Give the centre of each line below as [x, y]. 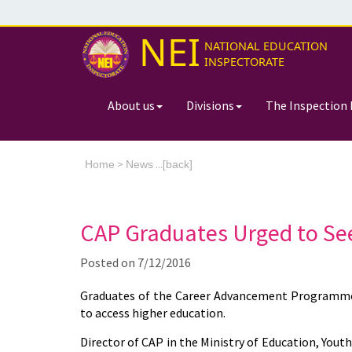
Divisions [210, 105]
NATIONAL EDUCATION [266, 46]
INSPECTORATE [244, 62]
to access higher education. [153, 313]
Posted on [109, 262]
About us [131, 105]
